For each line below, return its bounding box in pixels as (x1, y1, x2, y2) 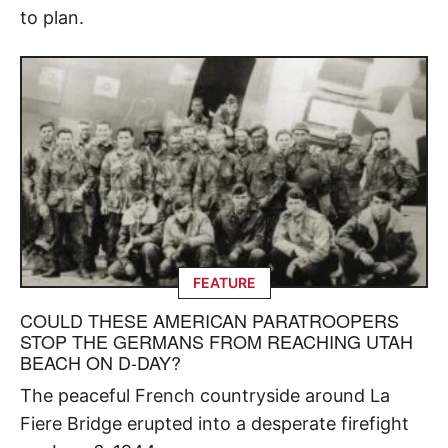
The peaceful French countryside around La (20, 384, 390, 406)
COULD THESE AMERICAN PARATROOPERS (20, 306, 399, 333)
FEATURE (192, 273, 256, 291)
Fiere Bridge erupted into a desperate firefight (20, 412, 409, 434)
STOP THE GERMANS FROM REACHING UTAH (20, 327, 413, 354)
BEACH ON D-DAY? (20, 348, 181, 375)
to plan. (20, 7, 84, 29)
